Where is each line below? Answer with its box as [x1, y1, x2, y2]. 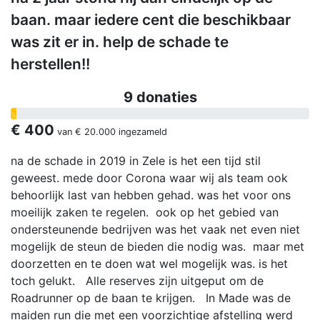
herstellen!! [11, 55, 90, 74]
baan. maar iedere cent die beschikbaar [11, 11, 291, 29]
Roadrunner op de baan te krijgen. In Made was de [11, 291, 291, 306]
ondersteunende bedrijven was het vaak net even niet [11, 222, 300, 237]
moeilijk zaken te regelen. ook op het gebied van [11, 205, 279, 220]
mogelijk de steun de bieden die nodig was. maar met [11, 239, 304, 254]
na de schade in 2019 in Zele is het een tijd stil [11, 154, 261, 169]
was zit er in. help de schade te [11, 33, 229, 51]
